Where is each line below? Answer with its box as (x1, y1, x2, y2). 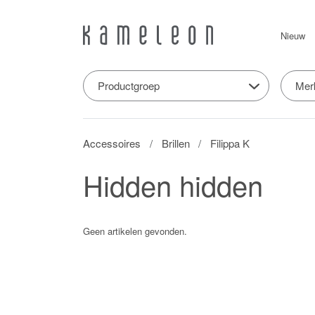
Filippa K (210, 135, 250, 150)
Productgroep (98, 77, 160, 93)
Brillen (161, 135, 190, 150)
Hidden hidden (83, 164, 263, 205)
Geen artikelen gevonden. (83, 224, 187, 238)
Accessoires (83, 135, 141, 150)
